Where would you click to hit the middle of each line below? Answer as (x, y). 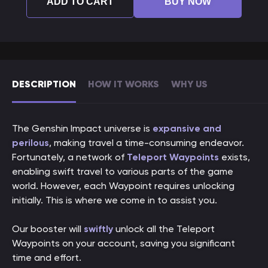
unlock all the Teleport (164, 229)
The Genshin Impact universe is (82, 128)
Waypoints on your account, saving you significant (124, 243)
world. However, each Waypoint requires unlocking (123, 186)
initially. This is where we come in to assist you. (115, 200)
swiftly (98, 229)
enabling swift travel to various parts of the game (123, 171)
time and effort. (47, 258)
